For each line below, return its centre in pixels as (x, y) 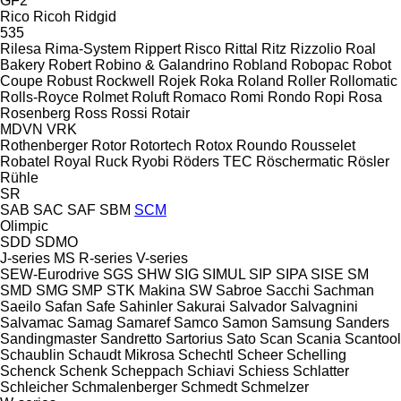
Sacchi (288, 290)
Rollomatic (363, 81)
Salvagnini (324, 306)
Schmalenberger (124, 387)
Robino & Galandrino (162, 64)
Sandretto (131, 338)
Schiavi (211, 371)
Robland (260, 64)
